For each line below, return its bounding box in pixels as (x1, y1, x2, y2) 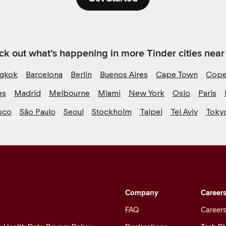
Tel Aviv (170, 106, 198, 117)
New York (129, 88, 164, 98)
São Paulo (19, 106, 55, 117)
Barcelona (26, 69, 63, 79)
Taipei (139, 106, 162, 117)
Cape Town (156, 69, 198, 79)
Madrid (14, 88, 41, 98)
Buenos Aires (100, 69, 148, 79)
